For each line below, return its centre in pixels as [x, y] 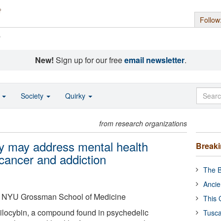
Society [33, 96]
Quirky [76, 96]
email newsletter [154, 60]
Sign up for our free [89, 60]
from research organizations [143, 123]
